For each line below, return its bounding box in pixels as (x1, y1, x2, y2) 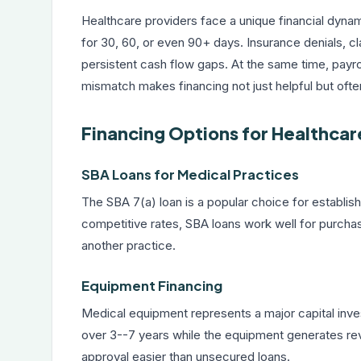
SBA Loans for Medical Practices (81, 166, 299, 183)
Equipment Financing (81, 277, 222, 294)
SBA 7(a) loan (106, 194, 182, 210)
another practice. (81, 238, 176, 253)
